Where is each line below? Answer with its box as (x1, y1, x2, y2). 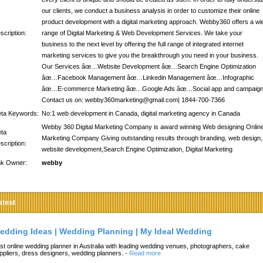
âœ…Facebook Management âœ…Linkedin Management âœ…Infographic (42, 74, 254, 81)
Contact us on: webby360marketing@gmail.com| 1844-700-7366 (42, 96, 225, 103)
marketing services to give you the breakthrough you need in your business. (42, 52, 258, 59)
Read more (129, 249, 161, 257)
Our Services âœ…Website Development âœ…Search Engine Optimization (42, 63, 256, 70)
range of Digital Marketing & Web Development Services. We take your (42, 29, 242, 36)
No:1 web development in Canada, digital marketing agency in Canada (42, 110, 240, 117)
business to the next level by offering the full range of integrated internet (42, 41, 244, 48)
